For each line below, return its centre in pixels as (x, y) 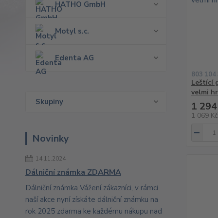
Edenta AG (74, 58)
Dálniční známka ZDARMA (73, 172)
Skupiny (49, 102)
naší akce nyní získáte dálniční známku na (92, 200)
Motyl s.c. (72, 31)
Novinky (51, 138)
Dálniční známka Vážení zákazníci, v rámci (92, 188)
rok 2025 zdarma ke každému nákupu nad (94, 211)
